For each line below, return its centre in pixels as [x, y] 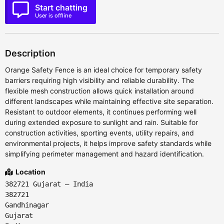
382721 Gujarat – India [49, 184]
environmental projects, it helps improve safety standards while [108, 143]
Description [30, 53]
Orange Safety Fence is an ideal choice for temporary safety [103, 70]
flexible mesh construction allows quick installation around [99, 91]
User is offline [53, 16]
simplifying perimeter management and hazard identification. [104, 154]
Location [30, 172]
